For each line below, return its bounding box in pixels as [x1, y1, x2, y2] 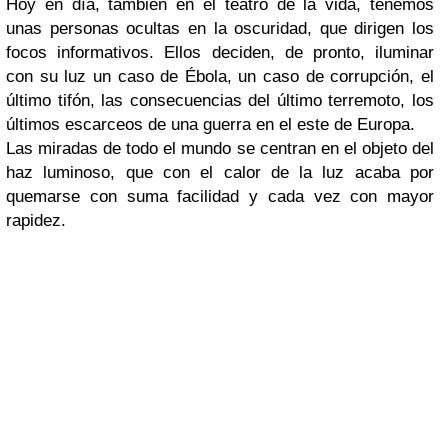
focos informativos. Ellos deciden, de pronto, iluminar [6, 43, 434, 63]
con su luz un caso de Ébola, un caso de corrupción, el [6, 67, 434, 87]
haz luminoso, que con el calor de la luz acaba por [6, 163, 434, 183]
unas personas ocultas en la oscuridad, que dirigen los [6, 19, 434, 39]
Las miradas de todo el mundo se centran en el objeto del [6, 139, 434, 159]
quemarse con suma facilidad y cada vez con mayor [6, 187, 434, 207]
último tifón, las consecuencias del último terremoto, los [6, 91, 434, 111]
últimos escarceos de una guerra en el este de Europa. [6, 115, 415, 135]
